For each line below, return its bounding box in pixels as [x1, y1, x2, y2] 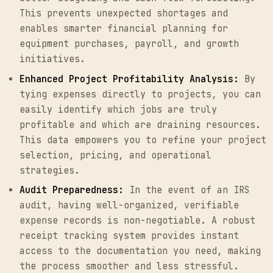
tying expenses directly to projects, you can [19, 88, 261, 101]
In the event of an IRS [124, 184, 250, 197]
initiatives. [19, 53, 85, 66]
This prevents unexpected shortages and [19, 7, 228, 20]
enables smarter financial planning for [19, 23, 228, 35]
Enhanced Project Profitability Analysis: [19, 73, 239, 85]
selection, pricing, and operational [19, 149, 211, 161]
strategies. [19, 164, 80, 177]
